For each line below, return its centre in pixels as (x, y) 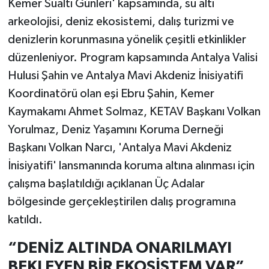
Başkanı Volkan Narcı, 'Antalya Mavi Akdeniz (119, 148)
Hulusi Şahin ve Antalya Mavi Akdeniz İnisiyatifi (125, 76)
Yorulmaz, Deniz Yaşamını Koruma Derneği (115, 130)
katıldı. (25, 220)
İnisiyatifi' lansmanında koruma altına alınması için (131, 166)
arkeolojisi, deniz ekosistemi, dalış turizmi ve (121, 22)
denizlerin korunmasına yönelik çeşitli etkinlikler (127, 40)
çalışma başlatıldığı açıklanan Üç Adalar (106, 184)
